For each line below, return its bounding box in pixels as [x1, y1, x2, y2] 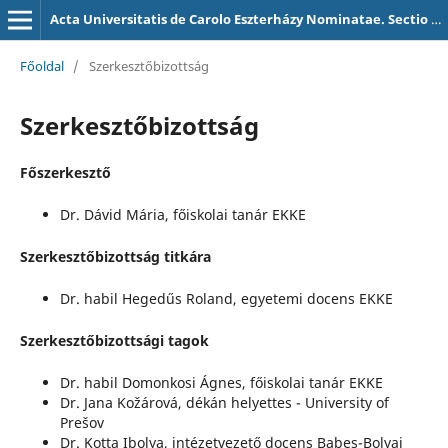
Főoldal [19, 56, 64, 75]
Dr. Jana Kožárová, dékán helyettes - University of [59, 393, 389, 413]
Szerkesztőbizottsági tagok [19, 331, 209, 351]
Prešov [59, 413, 104, 433]
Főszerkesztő [19, 162, 111, 182]
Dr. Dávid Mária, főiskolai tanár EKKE [59, 204, 306, 224]
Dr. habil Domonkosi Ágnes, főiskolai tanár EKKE [59, 373, 383, 393]
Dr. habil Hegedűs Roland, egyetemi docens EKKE [59, 289, 393, 308]
